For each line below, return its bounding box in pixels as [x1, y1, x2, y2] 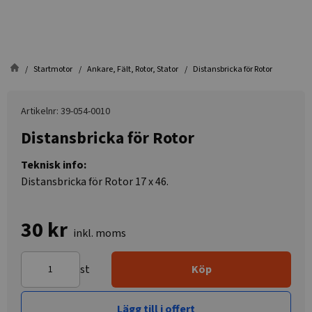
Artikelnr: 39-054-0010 [21, 104, 110, 118]
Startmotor [33, 63, 72, 75]
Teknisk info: [21, 157, 86, 173]
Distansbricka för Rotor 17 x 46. [21, 174, 169, 189]
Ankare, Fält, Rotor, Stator [87, 63, 178, 75]
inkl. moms [73, 226, 126, 241]
